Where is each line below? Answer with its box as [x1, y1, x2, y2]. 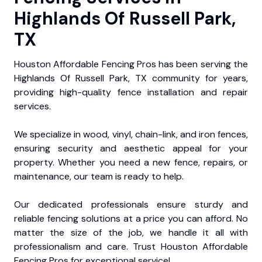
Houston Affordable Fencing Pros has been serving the [14, 58, 248, 71]
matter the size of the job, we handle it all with [14, 226, 248, 239]
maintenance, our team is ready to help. [14, 170, 184, 183]
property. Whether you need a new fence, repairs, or [14, 156, 248, 169]
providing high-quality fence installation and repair [14, 86, 248, 99]
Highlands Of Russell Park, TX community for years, [14, 72, 248, 85]
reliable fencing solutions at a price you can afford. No [14, 212, 248, 225]
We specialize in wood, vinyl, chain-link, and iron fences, [14, 128, 248, 141]
